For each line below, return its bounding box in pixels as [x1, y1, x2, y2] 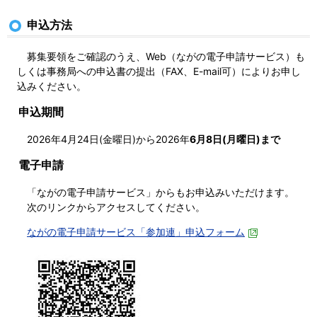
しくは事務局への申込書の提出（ [17, 64, 166, 77]
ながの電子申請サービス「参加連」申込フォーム [27, 225, 245, 238]
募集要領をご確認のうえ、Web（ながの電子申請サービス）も [17, 50, 305, 62]
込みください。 [17, 79, 86, 92]
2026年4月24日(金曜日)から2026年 [27, 132, 190, 145]
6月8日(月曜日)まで [190, 132, 280, 145]
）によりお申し [231, 64, 301, 77]
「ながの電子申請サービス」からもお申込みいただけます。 [27, 185, 294, 198]
